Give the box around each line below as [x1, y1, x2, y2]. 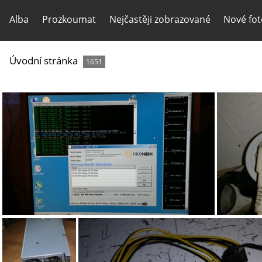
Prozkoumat [42, 13, 96, 26]
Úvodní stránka [9, 54, 78, 67]
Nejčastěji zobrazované [109, 13, 211, 26]
